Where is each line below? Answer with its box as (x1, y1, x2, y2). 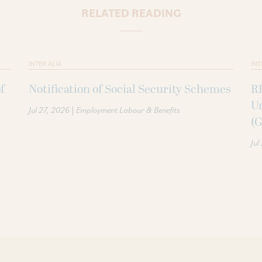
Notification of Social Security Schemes (29, 80, 231, 98)
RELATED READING (81, 5, 181, 20)
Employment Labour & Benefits (76, 104, 180, 115)
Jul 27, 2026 (29, 104, 70, 115)
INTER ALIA (29, 58, 61, 68)
